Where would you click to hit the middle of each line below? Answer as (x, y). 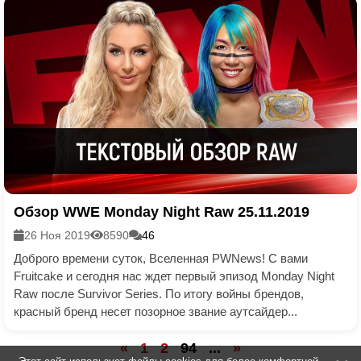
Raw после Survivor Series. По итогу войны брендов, (159, 293)
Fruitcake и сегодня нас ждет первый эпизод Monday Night (174, 276)
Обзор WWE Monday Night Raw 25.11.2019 (162, 212)
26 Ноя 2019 (57, 235)
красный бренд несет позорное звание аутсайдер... (156, 311)
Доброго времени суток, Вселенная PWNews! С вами (161, 258)
